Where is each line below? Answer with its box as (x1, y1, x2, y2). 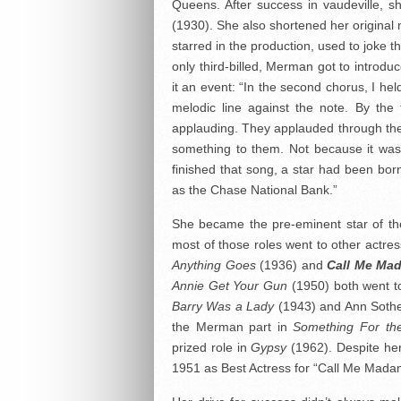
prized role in (172, 340, 252, 354)
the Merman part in (172, 320, 294, 334)
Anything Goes (172, 258, 256, 272)
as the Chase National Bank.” (172, 183, 337, 197)
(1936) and (255, 258, 328, 272)
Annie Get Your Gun (172, 278, 288, 293)
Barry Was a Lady (172, 299, 275, 313)
